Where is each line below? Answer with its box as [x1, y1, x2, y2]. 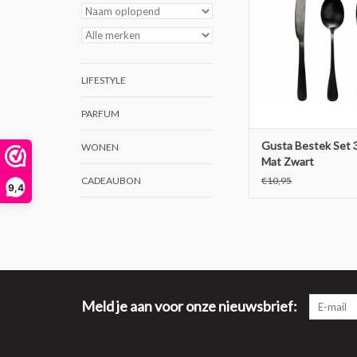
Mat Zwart [261, 155, 314, 169]
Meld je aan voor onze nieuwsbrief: [81, 297, 297, 316]
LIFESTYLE [81, 74, 126, 86]
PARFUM [81, 108, 120, 120]
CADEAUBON [81, 175, 141, 186]
